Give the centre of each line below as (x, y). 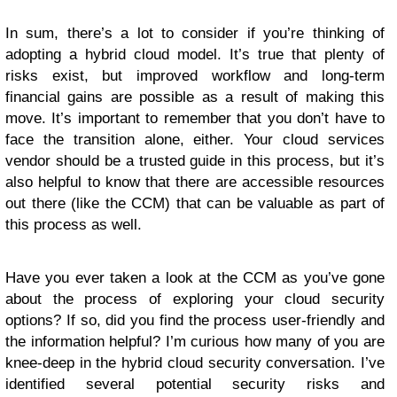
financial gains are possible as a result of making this (195, 97)
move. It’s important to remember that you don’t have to (195, 119)
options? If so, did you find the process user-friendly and (195, 321)
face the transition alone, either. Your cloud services (195, 140)
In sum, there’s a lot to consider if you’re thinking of (195, 34)
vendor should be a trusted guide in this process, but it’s (195, 161)
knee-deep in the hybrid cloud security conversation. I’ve (195, 363)
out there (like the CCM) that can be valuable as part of (195, 204)
